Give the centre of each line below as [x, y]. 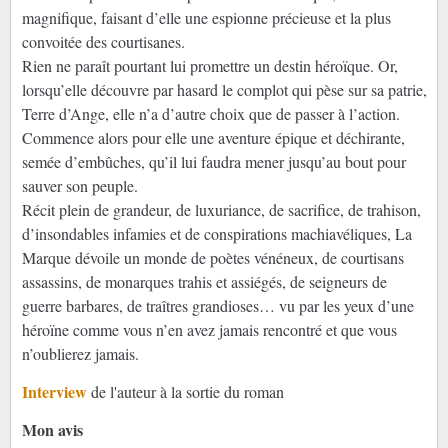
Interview [54, 391]
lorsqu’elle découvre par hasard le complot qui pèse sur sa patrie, [224, 89]
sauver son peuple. [79, 185]
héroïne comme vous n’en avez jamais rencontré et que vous [209, 329]
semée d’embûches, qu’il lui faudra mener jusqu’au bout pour [213, 161]
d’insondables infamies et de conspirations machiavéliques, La [216, 233]
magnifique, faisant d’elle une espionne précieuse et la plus [206, 17]
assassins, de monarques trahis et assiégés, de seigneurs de [204, 281]
